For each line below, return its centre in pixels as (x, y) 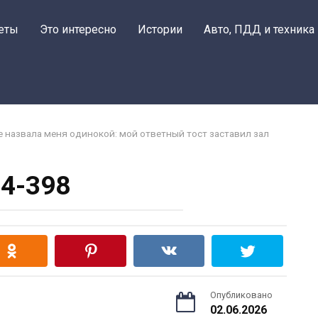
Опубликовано (241, 295)
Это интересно (78, 29)
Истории (160, 29)
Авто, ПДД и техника (259, 29)
